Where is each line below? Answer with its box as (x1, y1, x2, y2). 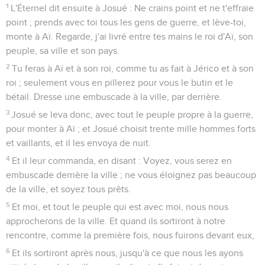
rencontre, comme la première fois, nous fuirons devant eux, (6, 230, 254, 240)
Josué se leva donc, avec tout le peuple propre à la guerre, (11, 109, 254, 119)
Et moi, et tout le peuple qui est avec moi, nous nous (12, 202, 229, 212)
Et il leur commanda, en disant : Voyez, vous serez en (12, 156, 232, 166)
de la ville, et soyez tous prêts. (6, 184, 131, 194)
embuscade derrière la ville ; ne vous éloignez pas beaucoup (6, 170, 256, 180)
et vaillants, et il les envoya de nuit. (6, 138, 151, 148)
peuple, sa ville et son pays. (6, 46, 119, 56)
